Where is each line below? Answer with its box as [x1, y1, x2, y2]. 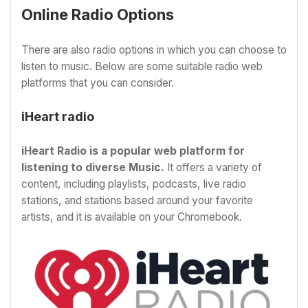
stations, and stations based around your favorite [21, 194, 253, 208]
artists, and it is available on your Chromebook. [21, 210, 242, 224]
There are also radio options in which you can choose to [21, 43, 287, 57]
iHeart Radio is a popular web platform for [21, 144, 245, 158]
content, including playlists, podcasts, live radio [21, 177, 246, 191]
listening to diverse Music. [21, 161, 164, 175]
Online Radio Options [21, 5, 174, 24]
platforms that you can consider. [21, 76, 174, 90]
